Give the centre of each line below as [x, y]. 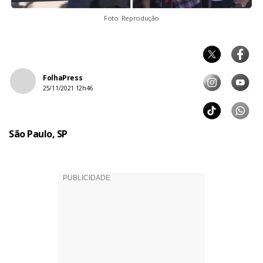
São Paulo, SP [38, 134]
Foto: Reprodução [131, 18]
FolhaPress [63, 78]
